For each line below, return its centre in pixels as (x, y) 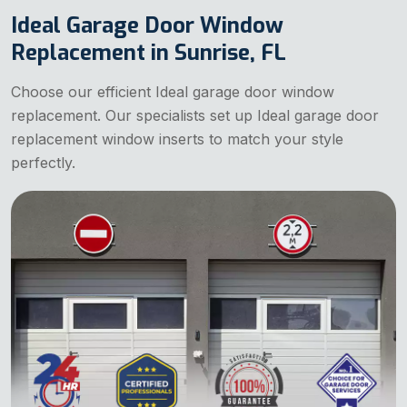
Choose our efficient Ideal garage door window (173, 92)
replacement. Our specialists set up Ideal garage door (195, 116)
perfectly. (43, 163)
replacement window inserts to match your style (177, 139)
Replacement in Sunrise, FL (149, 53)
